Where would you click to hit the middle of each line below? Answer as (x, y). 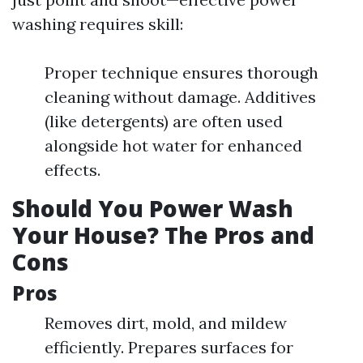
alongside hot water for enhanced (173, 145)
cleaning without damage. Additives (180, 97)
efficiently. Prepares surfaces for (169, 347)
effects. (73, 170)
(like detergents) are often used (164, 121)
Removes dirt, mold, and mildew (166, 323)
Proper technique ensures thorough (181, 73)
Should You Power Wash (153, 208)
